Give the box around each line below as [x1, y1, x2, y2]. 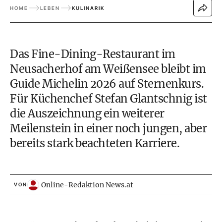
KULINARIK [72, 4, 105, 11]
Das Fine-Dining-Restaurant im [10, 47, 175, 61]
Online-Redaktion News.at [41, 180, 133, 189]
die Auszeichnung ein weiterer [10, 107, 165, 120]
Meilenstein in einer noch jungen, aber [10, 121, 207, 135]
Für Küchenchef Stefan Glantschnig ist [10, 92, 207, 106]
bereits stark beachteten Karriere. [10, 136, 179, 150]
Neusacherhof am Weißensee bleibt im [10, 62, 206, 76]
